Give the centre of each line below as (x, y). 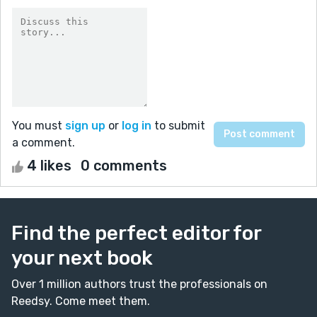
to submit (178, 125)
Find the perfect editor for (136, 233)
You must (39, 125)
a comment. (44, 142)
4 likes (49, 165)
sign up (85, 125)
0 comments (124, 165)
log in (137, 125)
